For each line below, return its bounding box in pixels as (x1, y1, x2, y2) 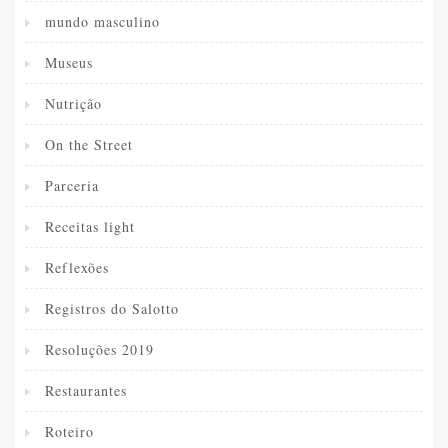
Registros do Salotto (45, 299, 179, 319)
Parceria (45, 176, 99, 196)
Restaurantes (45, 381, 127, 401)
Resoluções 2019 (45, 340, 154, 360)
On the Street (45, 135, 133, 155)
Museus (45, 53, 93, 73)
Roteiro (45, 422, 94, 442)
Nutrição (45, 94, 102, 114)
